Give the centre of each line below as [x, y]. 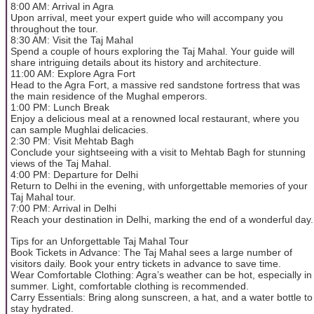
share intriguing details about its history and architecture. [136, 63]
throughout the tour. [54, 29]
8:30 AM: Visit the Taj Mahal [72, 40]
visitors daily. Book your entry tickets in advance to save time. [146, 263]
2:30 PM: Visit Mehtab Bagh [72, 141]
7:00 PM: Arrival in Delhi [63, 209]
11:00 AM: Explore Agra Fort [73, 74]
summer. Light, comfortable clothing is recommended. [130, 286]
